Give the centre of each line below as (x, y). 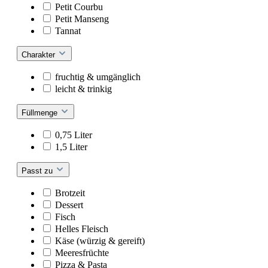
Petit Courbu (79, 7)
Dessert (69, 205)
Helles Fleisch (82, 229)
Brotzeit (70, 193)
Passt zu (38, 171)
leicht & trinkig (83, 89)
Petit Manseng (82, 19)
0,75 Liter (74, 135)
